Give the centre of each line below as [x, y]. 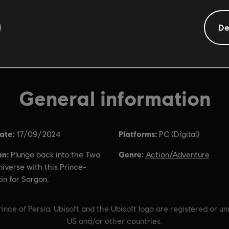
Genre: [131, 154]
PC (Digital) [179, 134]
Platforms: [138, 134]
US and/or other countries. [114, 221]
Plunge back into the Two [55, 155]
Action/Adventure [177, 155]
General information [114, 98]
